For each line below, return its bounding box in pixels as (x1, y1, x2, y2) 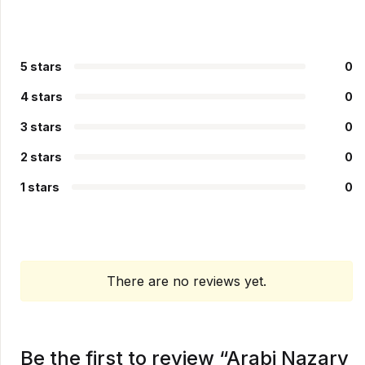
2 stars (20, 150, 62, 164)
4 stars (20, 90, 63, 103)
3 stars (20, 120, 62, 134)
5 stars (20, 59, 62, 73)
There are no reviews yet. (107, 273, 266, 289)
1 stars (20, 180, 59, 194)
